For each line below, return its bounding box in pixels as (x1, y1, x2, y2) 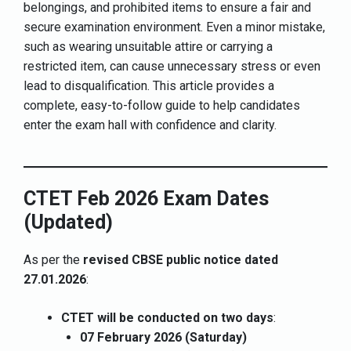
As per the (24, 251, 83, 267)
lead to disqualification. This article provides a (24, 78, 274, 93)
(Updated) (24, 210, 113, 233)
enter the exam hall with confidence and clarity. (24, 117, 277, 132)
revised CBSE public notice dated (83, 251, 278, 267)
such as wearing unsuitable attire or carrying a (24, 38, 273, 54)
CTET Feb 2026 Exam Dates (24, 186, 269, 210)
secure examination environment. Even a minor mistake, (24, 19, 325, 34)
